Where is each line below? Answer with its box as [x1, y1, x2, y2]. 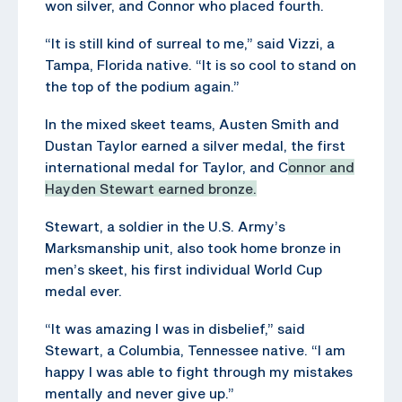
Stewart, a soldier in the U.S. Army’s [45, 217, 285, 234]
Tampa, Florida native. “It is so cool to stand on [45, 56, 356, 73]
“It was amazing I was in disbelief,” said [45, 319, 305, 336]
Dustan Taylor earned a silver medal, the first [45, 136, 345, 153]
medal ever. [45, 282, 122, 299]
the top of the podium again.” [45, 77, 240, 94]
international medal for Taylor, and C [45, 158, 288, 175]
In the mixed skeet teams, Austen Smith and [45, 115, 339, 132]
